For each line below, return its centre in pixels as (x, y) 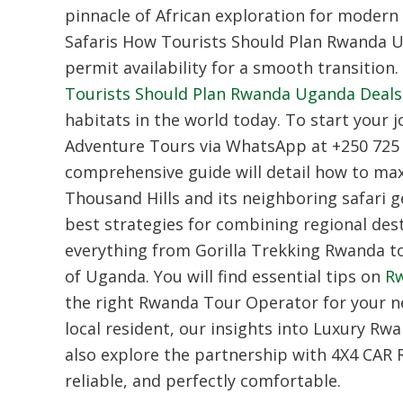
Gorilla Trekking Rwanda (290, 250)
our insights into (244, 328)
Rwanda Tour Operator (228, 302)
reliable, (96, 380)
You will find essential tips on (267, 276)
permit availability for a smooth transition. (232, 67)
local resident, (120, 328)
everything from (130, 250)
